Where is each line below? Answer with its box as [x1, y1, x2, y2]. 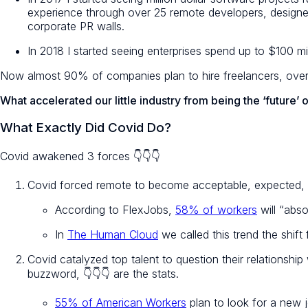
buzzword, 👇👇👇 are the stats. [27, 267, 179, 281]
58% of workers [175, 203, 257, 217]
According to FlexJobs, [55, 203, 175, 217]
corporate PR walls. [27, 19, 124, 33]
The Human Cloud [67, 228, 158, 242]
